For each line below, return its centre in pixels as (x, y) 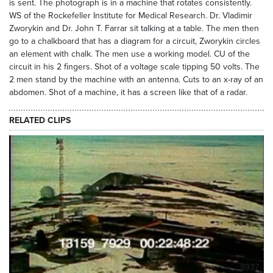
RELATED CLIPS (40, 120)
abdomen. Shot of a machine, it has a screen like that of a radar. (128, 92)
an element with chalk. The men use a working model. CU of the (129, 54)
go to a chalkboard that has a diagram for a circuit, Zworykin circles (135, 41)
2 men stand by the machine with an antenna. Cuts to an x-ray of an (136, 80)
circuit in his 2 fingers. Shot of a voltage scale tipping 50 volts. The (134, 67)
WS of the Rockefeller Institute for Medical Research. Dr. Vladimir (131, 16)
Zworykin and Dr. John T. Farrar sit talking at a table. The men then (134, 28)
